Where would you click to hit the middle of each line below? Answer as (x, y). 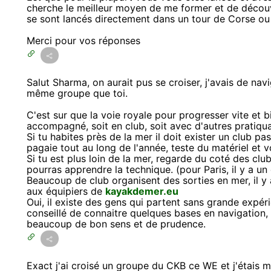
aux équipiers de (66, 191)
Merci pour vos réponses (83, 41)
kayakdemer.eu (142, 191)
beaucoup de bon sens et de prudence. (116, 224)
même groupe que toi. (77, 93)
